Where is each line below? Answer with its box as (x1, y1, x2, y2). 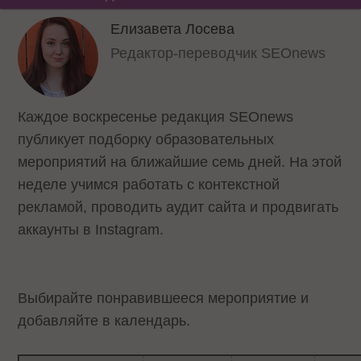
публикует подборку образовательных (18, 131, 275, 147)
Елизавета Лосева (110, 21, 235, 37)
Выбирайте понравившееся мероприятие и (18, 289, 309, 306)
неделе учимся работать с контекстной (18, 176, 280, 193)
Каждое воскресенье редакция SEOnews (18, 109, 294, 125)
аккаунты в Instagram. (18, 222, 164, 238)
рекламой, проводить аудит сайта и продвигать (18, 199, 339, 215)
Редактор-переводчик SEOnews (110, 45, 326, 61)
